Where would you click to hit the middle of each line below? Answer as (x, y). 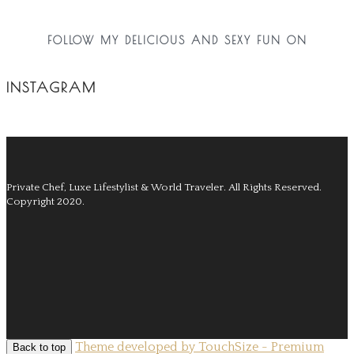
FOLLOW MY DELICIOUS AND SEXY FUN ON (177, 41)
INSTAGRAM (51, 88)
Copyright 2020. (45, 202)
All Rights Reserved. (275, 188)
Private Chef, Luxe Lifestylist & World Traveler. (117, 188)
